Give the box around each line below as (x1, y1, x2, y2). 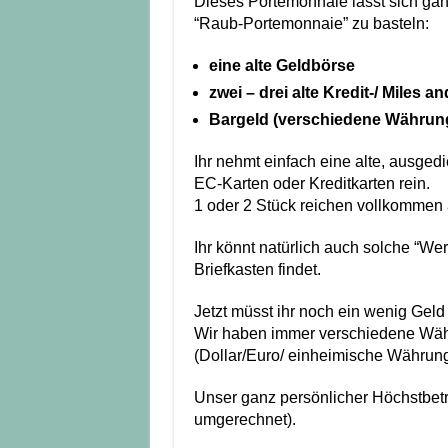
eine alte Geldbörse (208, 57, 355, 75)
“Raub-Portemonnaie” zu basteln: (193, 15, 429, 33)
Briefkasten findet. (193, 261, 321, 279)
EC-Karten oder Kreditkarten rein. (193, 175, 430, 193)
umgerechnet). (193, 411, 296, 429)
